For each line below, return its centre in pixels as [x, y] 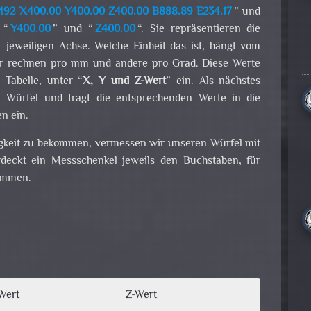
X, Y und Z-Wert [124, 82]
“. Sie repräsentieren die [199, 30]
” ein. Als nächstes [213, 82]
